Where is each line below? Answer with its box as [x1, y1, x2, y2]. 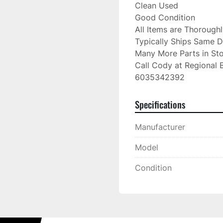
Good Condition [135, 12, 195, 22]
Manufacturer [135, 122, 185, 132]
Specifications [135, 98, 185, 111]
